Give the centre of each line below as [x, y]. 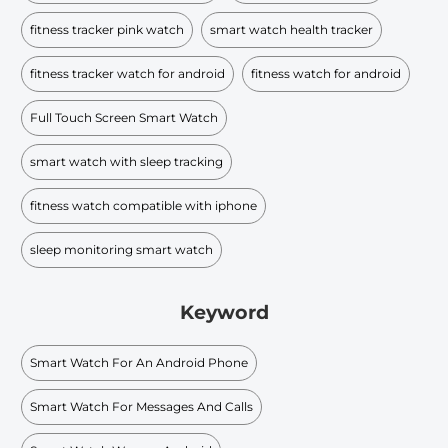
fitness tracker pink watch [107, 29]
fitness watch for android [326, 73]
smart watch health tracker [291, 29]
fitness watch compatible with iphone [143, 205]
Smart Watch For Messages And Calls [141, 406]
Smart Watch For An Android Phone [139, 362]
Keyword [224, 313]
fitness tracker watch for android [127, 73]
